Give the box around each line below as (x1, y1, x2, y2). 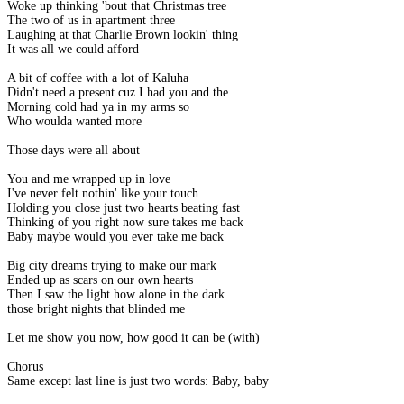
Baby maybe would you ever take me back (7, 230, 224, 244)
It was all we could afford (7, 42, 139, 57)
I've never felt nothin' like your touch (7, 187, 198, 201)
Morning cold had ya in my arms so (7, 100, 189, 115)
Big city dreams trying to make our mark (7, 259, 216, 273)
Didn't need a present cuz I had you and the (7, 86, 228, 100)
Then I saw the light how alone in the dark (7, 288, 225, 302)
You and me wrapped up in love (7, 172, 170, 187)
